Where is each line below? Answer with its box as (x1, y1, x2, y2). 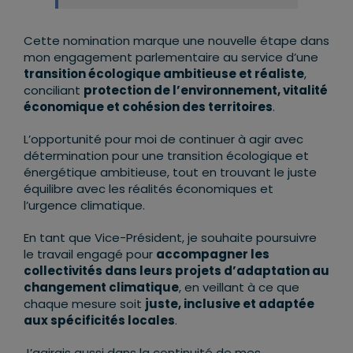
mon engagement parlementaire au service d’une (23, 49, 318, 66)
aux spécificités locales (23, 312, 175, 329)
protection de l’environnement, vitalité (83, 82, 328, 99)
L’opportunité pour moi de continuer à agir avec (23, 131, 303, 148)
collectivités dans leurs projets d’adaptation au (23, 262, 329, 280)
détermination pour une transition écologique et (23, 147, 309, 165)
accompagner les (155, 246, 269, 263)
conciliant (23, 82, 84, 99)
